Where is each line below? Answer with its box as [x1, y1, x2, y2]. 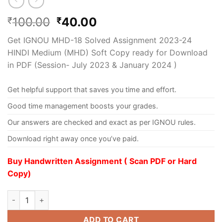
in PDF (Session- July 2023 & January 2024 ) [7, 60, 177, 70]
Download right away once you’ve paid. [7, 134, 139, 143]
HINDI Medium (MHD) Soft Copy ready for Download [7, 48, 208, 58]
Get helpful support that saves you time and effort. [7, 85, 176, 94]
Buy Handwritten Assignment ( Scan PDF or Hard [7, 156, 197, 166]
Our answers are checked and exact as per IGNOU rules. [7, 118, 196, 127]
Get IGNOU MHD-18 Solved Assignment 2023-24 [7, 35, 192, 46]
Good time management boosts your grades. [7, 102, 158, 111]
